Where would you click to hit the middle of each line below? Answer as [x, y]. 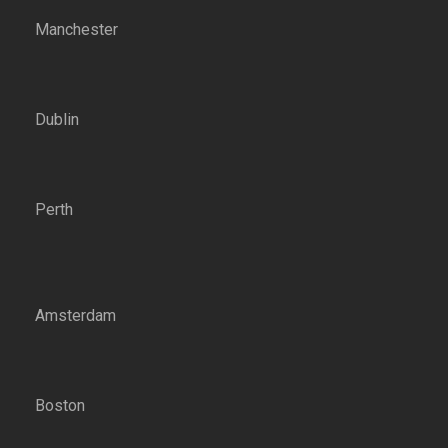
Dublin [57, 119]
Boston [60, 405]
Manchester [76, 29]
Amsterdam [75, 315]
